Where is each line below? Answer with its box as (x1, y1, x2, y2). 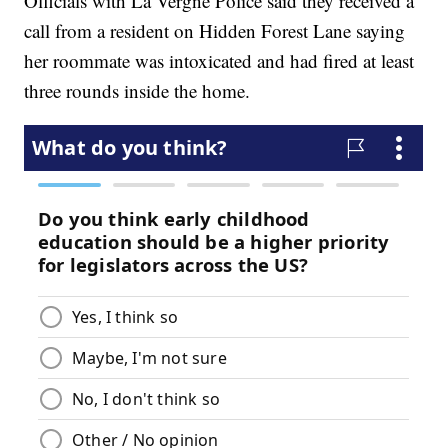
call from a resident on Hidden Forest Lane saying (24, 18, 406, 44)
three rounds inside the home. (24, 78, 251, 104)
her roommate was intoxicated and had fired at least (24, 48, 415, 74)
